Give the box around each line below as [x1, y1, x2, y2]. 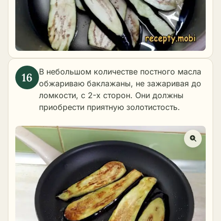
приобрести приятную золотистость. [39, 102, 180, 112]
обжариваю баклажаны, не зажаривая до [39, 78, 201, 89]
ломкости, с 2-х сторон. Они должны [39, 90, 184, 101]
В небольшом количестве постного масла [39, 67, 201, 77]
